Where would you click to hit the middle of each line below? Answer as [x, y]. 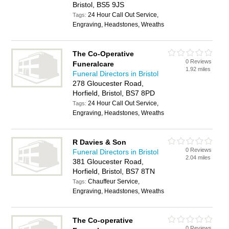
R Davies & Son [100, 142]
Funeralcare [94, 64]
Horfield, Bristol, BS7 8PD [114, 93]
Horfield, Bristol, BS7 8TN [114, 171]
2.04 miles [198, 157]
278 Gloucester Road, [108, 83]
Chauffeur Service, [114, 181]
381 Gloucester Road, [108, 162]
